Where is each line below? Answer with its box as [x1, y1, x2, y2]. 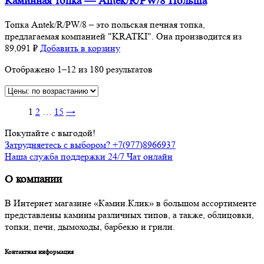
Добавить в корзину [40, 42, 120, 54]
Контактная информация [5, 247, 74, 256]
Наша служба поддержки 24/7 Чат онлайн [5, 150, 173, 162]
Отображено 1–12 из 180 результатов [5, 63, 153, 75]
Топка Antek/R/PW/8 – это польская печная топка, [5, 18, 205, 30]
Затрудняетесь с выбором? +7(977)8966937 [5, 138, 176, 150]
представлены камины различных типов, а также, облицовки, [5, 209, 254, 221]
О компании [5, 173, 62, 186]
